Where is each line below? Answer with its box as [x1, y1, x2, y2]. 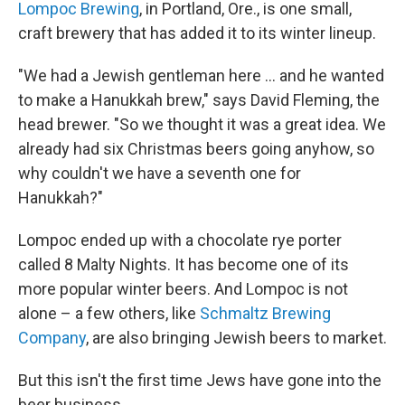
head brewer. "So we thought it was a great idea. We [18, 115, 386, 134]
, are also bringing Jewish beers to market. [86, 328, 387, 347]
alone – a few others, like [18, 304, 200, 323]
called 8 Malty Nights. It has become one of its [18, 255, 349, 274]
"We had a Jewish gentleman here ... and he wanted [18, 66, 384, 85]
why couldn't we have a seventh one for [18, 164, 301, 183]
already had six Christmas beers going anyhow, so [18, 139, 374, 158]
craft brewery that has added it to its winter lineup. [18, 24, 376, 42]
